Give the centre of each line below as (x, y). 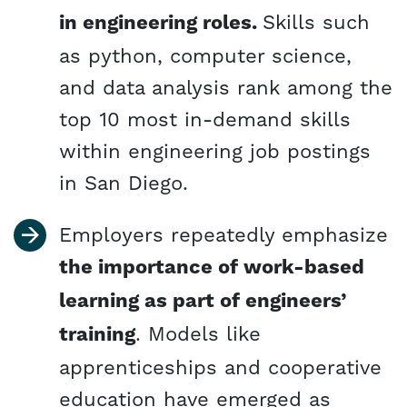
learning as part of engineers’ (203, 301)
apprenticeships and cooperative (220, 367)
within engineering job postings (215, 151)
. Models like (198, 333)
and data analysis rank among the (226, 87)
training (97, 335)
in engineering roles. (161, 23)
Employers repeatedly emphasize (223, 234)
